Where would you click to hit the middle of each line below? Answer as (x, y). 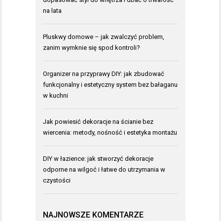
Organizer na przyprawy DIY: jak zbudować (104, 74)
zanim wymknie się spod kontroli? (92, 47)
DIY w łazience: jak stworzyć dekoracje (98, 158)
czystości (57, 180)
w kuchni (55, 95)
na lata (52, 10)
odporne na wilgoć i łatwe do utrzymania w (104, 169)
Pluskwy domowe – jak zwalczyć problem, (104, 37)
